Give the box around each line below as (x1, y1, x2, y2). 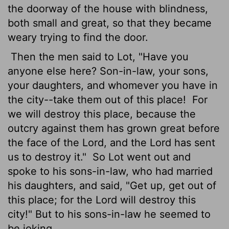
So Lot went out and (89, 150, 191, 163)
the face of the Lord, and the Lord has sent (8, 136, 215, 149)
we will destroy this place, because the (8, 107, 196, 120)
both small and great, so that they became (8, 16, 212, 29)
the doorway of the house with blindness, (8, 2, 208, 15)
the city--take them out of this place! (8, 93, 189, 106)
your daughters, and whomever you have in (8, 79, 218, 91)
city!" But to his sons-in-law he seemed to (8, 208, 211, 220)
